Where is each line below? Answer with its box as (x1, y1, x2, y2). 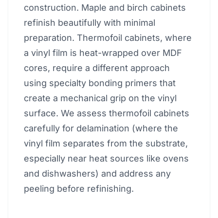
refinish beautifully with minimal (24, 18, 155, 28)
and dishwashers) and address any (24, 168, 171, 179)
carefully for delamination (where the (24, 123, 178, 133)
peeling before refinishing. (24, 183, 134, 194)
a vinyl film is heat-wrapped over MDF (24, 48, 182, 58)
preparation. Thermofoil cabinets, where (24, 33, 192, 43)
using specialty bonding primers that (24, 78, 176, 88)
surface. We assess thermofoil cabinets (24, 108, 189, 118)
